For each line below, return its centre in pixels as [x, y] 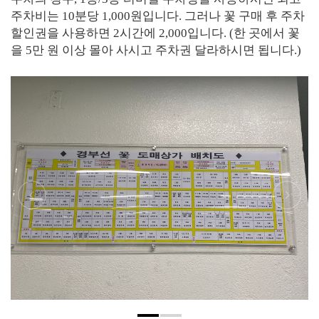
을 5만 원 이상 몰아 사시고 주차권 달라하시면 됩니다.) [156, 50]
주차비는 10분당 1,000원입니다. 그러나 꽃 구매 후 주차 [158, 16]
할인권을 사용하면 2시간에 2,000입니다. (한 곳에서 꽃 [155, 33]
